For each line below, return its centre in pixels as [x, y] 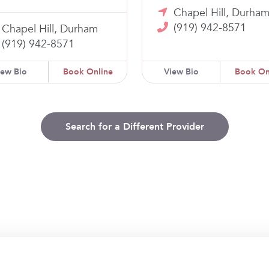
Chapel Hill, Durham [50, 29]
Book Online [88, 71]
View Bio [181, 71]
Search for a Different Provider [134, 126]
